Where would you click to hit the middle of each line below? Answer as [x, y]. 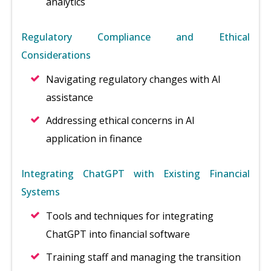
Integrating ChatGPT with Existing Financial [135, 174]
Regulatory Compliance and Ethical [135, 37]
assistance [70, 97]
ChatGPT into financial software [118, 234]
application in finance [94, 139]
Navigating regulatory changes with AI [133, 79]
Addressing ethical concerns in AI [120, 120]
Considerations [56, 55]
